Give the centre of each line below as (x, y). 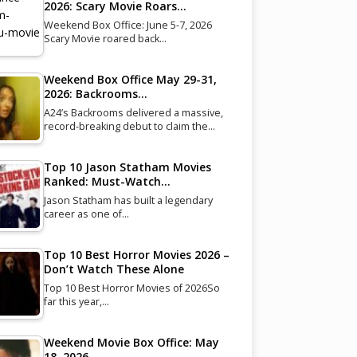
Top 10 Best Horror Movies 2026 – (136, 254)
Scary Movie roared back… (105, 38)
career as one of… (86, 214)
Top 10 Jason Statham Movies (127, 167)
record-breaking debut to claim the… (129, 126)
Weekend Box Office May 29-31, (130, 79)
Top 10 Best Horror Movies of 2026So (131, 288)
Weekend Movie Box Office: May (131, 342)
